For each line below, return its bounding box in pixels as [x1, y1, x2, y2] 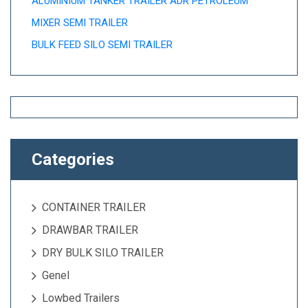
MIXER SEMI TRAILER [32, 16, 128, 30]
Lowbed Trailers [42, 291, 120, 305]
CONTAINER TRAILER [42, 201, 146, 214]
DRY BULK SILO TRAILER [42, 246, 164, 260]
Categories [32, 150, 114, 170]
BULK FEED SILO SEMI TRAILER [32, 38, 173, 52]
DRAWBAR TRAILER [42, 223, 138, 237]
